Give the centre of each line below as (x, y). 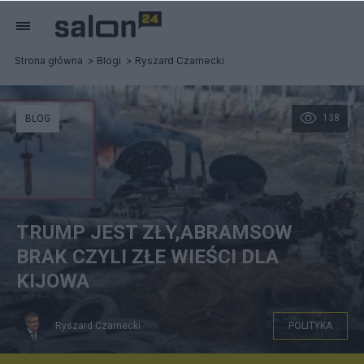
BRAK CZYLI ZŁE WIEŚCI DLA (147, 257)
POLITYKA (310, 326)
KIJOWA (53, 281)
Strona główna (49, 61)
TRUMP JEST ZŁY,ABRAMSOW (154, 232)
